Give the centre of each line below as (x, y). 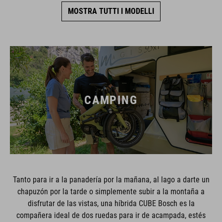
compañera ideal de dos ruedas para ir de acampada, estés (111, 215)
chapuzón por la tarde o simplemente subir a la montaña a (111, 191)
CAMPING (111, 100)
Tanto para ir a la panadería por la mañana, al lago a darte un (111, 179)
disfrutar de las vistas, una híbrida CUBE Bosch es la (111, 203)
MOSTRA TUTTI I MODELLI (111, 11)
